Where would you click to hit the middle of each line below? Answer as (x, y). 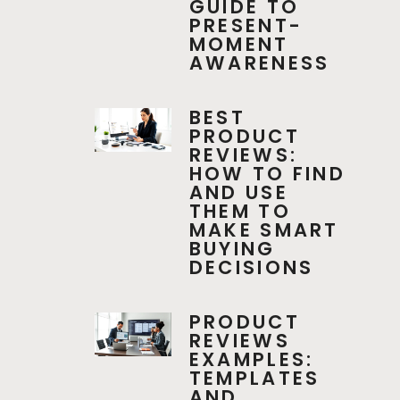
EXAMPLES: (251, 360)
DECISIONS (251, 268)
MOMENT (239, 45)
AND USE (238, 193)
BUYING (232, 249)
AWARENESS (259, 63)
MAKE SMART (264, 230)
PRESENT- (246, 26)
